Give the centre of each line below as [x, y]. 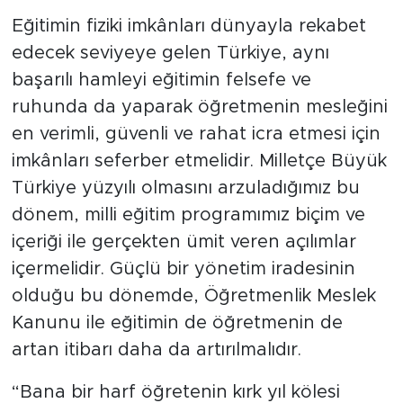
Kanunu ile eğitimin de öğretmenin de [177, 322]
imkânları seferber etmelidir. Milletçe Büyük [199, 161]
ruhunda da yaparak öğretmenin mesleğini [199, 107]
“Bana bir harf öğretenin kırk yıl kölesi [175, 392]
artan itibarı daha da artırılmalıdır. [156, 349]
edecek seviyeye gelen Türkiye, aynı [170, 53]
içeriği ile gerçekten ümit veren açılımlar [184, 242]
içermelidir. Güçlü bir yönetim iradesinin [183, 269]
